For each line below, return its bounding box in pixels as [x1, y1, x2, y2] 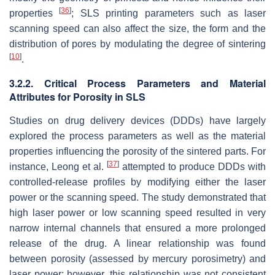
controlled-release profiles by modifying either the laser [9, 177, 266, 188]
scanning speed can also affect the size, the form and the [9, 23, 266, 34]
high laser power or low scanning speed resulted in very [9, 207, 266, 219]
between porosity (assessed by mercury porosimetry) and [9, 254, 266, 265]
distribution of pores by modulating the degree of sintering [9, 39, 266, 50]
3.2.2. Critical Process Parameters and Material [9, 76, 266, 91]
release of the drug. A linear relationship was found [9, 238, 266, 249]
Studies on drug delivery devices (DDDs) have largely [9, 115, 266, 126]
